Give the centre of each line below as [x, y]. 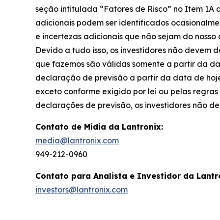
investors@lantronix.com [82, 189]
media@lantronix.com [77, 140]
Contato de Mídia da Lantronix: [99, 126]
